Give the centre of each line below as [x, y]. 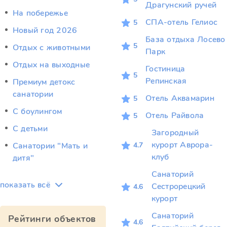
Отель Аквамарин [180, 98]
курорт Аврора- [182, 145]
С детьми [30, 129]
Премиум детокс [44, 82]
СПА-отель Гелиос [182, 22]
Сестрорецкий [178, 186]
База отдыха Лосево [185, 40]
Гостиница [165, 69]
